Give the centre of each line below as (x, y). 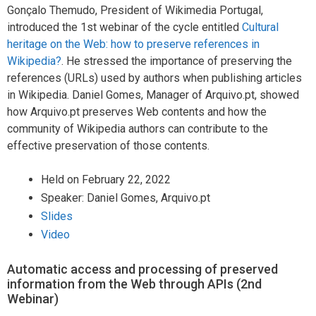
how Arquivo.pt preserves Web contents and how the (137, 111)
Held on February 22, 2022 (106, 179)
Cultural (260, 27)
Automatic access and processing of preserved (142, 269)
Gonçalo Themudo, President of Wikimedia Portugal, (135, 10)
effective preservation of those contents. (108, 145)
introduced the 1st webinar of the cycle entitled (124, 27)
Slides (57, 216)
